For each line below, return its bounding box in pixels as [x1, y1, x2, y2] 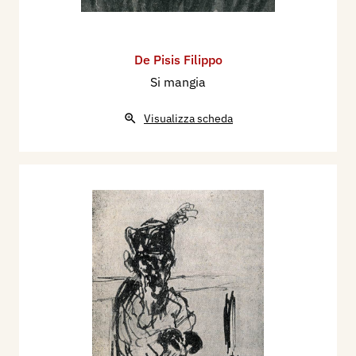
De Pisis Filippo [133, 52, 222, 68]
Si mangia [150, 74, 206, 91]
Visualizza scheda [144, 111, 233, 126]
